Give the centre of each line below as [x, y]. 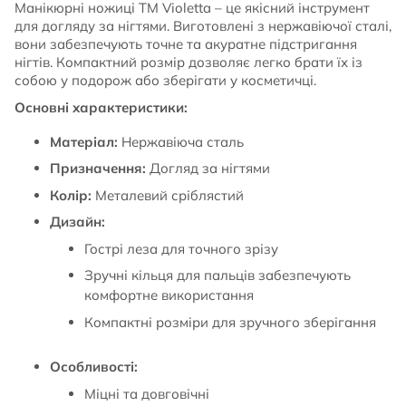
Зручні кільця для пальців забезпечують [217, 275]
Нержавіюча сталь [180, 141]
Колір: [70, 195]
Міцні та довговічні [147, 393]
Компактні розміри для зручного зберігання [230, 322]
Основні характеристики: [101, 107]
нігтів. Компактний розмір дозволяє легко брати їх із [188, 62]
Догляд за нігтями [208, 168]
